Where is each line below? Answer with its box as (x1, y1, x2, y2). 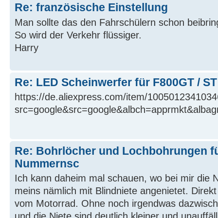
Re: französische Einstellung (15, 1, 168, 14)
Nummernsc (15, 157, 79, 170)
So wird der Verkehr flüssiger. (15, 29, 142, 40)
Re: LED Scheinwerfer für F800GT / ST (15, 75, 217, 89)
